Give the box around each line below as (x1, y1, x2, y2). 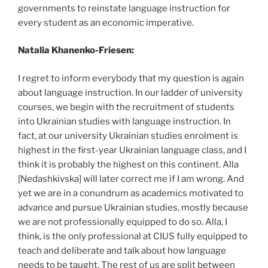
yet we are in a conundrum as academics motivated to (18, 187, 243, 199)
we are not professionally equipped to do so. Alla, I (18, 216, 227, 227)
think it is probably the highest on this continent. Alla (18, 159, 239, 170)
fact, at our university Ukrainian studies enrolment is (18, 130, 238, 141)
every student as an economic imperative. (18, 17, 194, 28)
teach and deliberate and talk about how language (18, 245, 226, 256)
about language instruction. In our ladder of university (18, 87, 243, 98)
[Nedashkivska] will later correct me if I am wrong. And (18, 173, 244, 184)
